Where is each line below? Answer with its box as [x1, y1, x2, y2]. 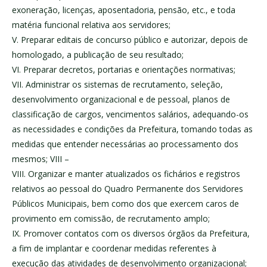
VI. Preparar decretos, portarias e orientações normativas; [12, 64, 235, 76]
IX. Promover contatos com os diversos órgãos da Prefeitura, [12, 228, 250, 240]
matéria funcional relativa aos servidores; [12, 19, 170, 31]
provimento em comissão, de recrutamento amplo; [12, 213, 210, 225]
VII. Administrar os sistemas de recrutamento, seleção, [12, 79, 223, 91]
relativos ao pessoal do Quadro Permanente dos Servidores [12, 183, 243, 195]
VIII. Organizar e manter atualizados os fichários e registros [12, 168, 240, 180]
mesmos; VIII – [12, 153, 69, 165]
